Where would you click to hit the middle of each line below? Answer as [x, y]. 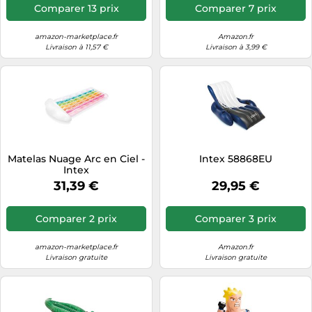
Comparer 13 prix [76, 8]
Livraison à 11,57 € [76, 47]
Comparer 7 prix [236, 8]
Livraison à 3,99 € [236, 47]
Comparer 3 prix [236, 219]
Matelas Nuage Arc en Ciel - [76, 158]
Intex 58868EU [236, 158]
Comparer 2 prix [76, 219]
